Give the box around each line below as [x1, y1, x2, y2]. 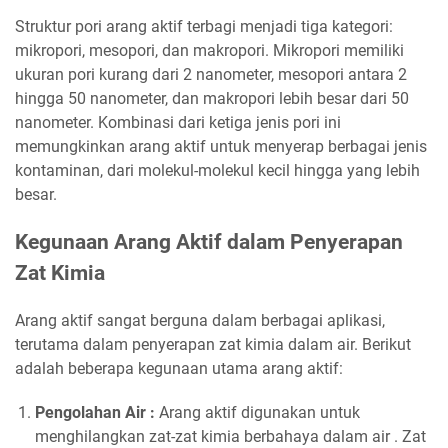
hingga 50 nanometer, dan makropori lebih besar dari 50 [15, 88, 409, 108]
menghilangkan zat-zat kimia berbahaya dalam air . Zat [35, 426, 426, 446]
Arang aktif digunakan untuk [155, 402, 360, 422]
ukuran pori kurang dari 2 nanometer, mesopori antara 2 [15, 64, 407, 84]
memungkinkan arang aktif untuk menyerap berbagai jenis [15, 136, 427, 156]
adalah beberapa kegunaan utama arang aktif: [15, 358, 343, 378]
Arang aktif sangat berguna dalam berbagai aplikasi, [15, 310, 385, 330]
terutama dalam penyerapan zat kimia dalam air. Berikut [15, 334, 411, 354]
